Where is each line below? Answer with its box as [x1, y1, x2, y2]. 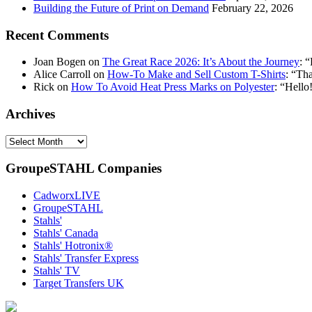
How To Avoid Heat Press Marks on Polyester [71, 81, 274, 93]
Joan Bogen [33, 56, 86, 68]
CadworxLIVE [33, 189, 100, 202]
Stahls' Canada [33, 227, 98, 240]
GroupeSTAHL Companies [6, 161, 162, 176]
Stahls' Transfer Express [33, 252, 139, 265]
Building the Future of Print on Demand [33, 1, 209, 14]
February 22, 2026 [212, 1, 293, 14]
